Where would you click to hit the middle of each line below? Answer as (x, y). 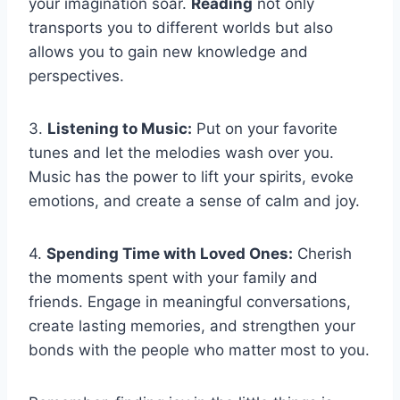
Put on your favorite (265, 128)
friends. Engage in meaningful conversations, (190, 301)
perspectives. (76, 75)
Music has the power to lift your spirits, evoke (191, 176)
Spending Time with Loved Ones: (170, 253)
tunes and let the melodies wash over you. (181, 152)
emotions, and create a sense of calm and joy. (194, 200)
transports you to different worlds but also (181, 27)
